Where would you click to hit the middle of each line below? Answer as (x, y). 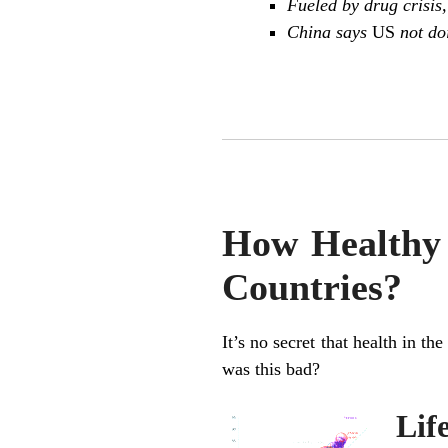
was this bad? (271, 368)
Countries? (312, 287)
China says (329, 31)
